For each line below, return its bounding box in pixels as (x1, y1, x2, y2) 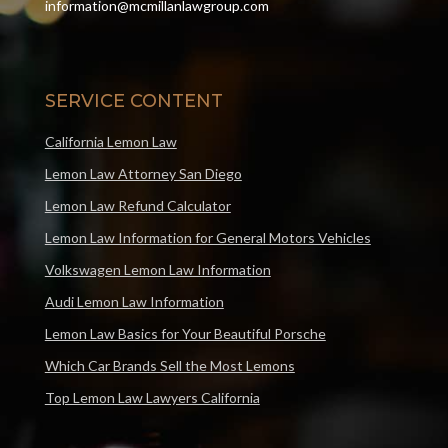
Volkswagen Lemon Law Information (44, 261, 271, 279)
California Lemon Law (44, 133, 177, 151)
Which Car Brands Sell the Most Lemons (44, 357, 295, 375)
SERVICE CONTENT (44, 90, 223, 113)
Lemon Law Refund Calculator (44, 197, 231, 215)
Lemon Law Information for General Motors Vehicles (44, 229, 371, 247)
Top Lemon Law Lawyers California (44, 389, 260, 407)
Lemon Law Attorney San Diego (44, 165, 242, 183)
